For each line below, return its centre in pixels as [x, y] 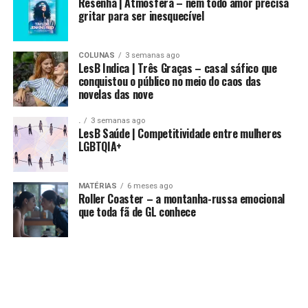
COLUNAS [96, 56]
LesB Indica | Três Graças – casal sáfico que [177, 68]
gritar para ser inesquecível [141, 16]
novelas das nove [115, 95]
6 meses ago [150, 186]
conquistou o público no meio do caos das [169, 81]
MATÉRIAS [97, 186]
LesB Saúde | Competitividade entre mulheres [180, 134]
